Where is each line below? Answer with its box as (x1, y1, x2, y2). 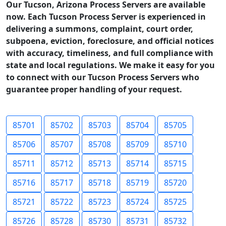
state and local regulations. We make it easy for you (6, 60, 215, 71)
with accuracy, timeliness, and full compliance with (6, 47, 213, 59)
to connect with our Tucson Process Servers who (6, 72, 199, 83)
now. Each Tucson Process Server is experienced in (6, 11, 206, 22)
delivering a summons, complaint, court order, (6, 23, 193, 34)
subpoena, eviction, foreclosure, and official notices (6, 35, 214, 46)
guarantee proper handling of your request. (6, 84, 182, 95)
